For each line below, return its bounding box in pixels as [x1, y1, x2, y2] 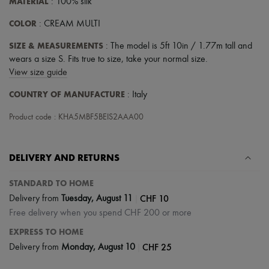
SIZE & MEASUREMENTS [9, 41, 103, 52]
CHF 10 [140, 193, 169, 205]
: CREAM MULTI [37, 19, 100, 29]
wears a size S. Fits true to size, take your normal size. [9, 55, 208, 65]
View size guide [9, 68, 67, 78]
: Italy [125, 90, 147, 100]
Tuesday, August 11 [61, 193, 133, 204]
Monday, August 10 [61, 242, 135, 252]
